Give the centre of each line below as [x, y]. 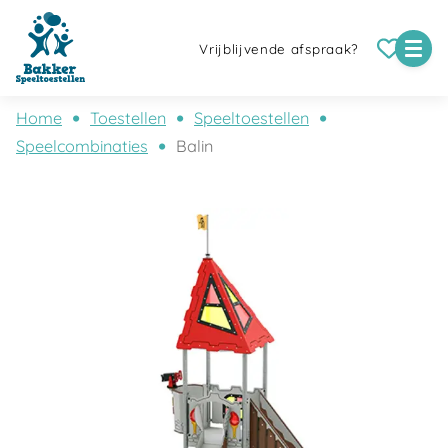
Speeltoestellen [251, 118]
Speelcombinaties [82, 146]
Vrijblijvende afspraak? [279, 49]
